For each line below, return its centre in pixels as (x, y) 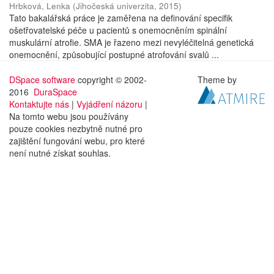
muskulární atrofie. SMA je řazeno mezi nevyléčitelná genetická (131, 42)
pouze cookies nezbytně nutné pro (76, 128)
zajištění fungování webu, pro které (77, 141)
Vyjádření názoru (109, 104)
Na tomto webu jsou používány (69, 116)
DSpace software (42, 80)
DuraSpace (55, 92)
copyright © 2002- (111, 80)
